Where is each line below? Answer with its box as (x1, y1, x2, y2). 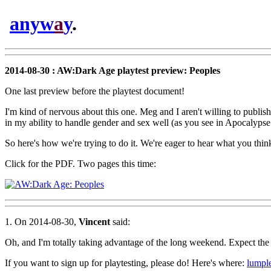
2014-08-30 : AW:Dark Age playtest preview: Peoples (5, 65, 220, 76)
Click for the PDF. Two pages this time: (5, 158, 156, 169)
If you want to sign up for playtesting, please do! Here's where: (5, 257, 247, 268)
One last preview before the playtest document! (5, 85, 184, 96)
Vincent (79, 216, 110, 227)
